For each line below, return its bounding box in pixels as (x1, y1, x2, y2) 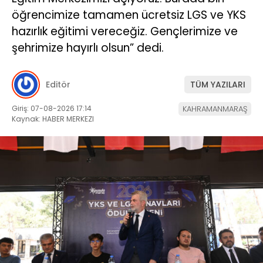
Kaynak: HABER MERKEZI (12, 114, 94, 124)
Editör (46, 78, 70, 90)
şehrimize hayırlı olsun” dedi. (12, 39, 164, 56)
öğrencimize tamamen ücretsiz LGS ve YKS (12, 6, 246, 23)
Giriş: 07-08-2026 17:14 (12, 103, 92, 114)
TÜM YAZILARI (190, 78, 245, 90)
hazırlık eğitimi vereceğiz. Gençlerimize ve (12, 23, 238, 39)
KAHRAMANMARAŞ (183, 103, 247, 115)
